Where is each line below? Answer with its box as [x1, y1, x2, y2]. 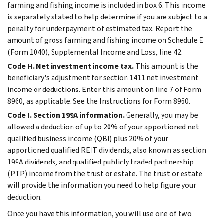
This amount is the [135, 60, 198, 71]
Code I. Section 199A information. [7, 109, 125, 120]
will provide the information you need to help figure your [7, 180, 196, 190]
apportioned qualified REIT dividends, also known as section [7, 145, 206, 155]
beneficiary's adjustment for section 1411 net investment [7, 72, 199, 83]
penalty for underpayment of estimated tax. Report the [7, 23, 192, 34]
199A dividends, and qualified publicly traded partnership [7, 156, 194, 167]
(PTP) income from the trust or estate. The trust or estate [7, 168, 202, 179]
